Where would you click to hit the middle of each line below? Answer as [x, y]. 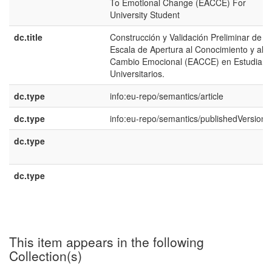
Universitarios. [137, 73]
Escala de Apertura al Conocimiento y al [187, 49]
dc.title [28, 37]
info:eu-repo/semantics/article [167, 96]
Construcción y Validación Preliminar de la [190, 37]
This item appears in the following [107, 242]
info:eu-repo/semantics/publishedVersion [188, 118]
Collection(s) [46, 256]
